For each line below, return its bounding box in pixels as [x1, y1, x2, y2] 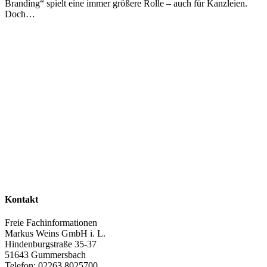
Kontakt [5, 194, 38, 204]
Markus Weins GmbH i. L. [5, 228, 105, 238]
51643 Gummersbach [5, 249, 86, 260]
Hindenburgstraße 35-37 [5, 238, 97, 249]
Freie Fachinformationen [5, 217, 97, 228]
